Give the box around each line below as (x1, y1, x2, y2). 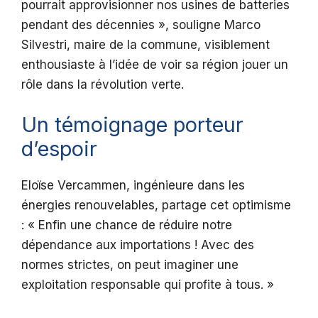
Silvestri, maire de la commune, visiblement (21, 38, 270, 53)
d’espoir (21, 136, 97, 161)
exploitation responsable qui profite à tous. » (21, 277, 274, 292)
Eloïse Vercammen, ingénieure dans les (21, 177, 245, 192)
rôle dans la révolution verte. (21, 77, 184, 92)
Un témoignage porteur (21, 111, 243, 137)
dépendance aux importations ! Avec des (21, 237, 254, 252)
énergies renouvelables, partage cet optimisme (21, 197, 291, 212)
